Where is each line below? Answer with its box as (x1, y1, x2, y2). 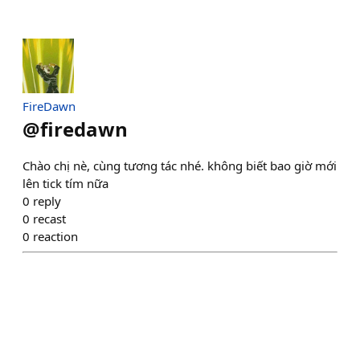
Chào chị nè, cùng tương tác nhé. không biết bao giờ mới (22, 157, 337, 174)
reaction (33, 228, 78, 245)
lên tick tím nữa (22, 175, 108, 192)
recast (33, 211, 66, 227)
